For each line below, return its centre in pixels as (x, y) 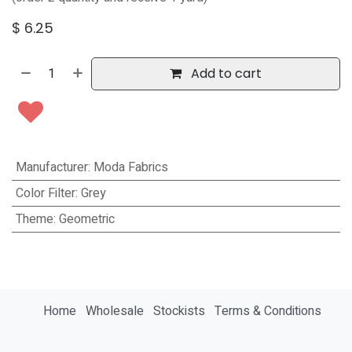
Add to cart (225, 73)
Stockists (179, 312)
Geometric (86, 219)
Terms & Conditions (268, 312)
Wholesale (115, 312)
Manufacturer (51, 167)
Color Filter (45, 193)
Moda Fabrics (130, 167)
